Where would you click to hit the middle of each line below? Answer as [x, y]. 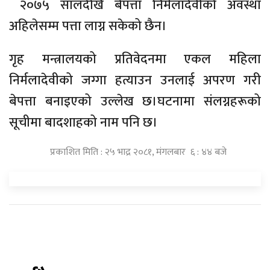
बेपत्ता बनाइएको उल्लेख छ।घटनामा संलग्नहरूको [135, 101]
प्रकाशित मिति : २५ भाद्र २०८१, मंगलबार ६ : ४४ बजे [138, 152]
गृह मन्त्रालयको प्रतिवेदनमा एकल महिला [135, 59]
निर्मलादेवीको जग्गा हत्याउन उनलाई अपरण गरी [135, 80]
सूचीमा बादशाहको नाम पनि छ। [85, 122]
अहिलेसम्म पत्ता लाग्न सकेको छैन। [88, 26]
